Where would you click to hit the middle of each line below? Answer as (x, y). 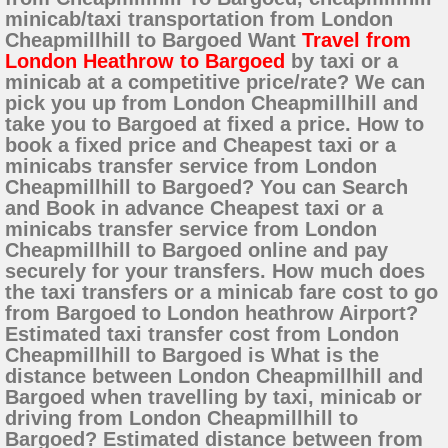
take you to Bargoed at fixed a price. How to (214, 124)
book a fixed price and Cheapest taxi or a (200, 145)
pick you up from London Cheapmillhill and (211, 103)
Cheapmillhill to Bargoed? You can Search (206, 187)
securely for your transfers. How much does (215, 271)
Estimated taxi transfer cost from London (202, 334)
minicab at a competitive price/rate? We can (215, 82)
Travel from (356, 40)
